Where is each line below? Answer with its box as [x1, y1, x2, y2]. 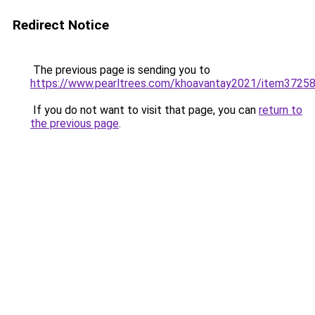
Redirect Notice [13, 17, 109, 33]
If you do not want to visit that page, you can [30, 103, 259, 117]
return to [259, 103, 302, 117]
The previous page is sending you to [30, 63, 210, 77]
